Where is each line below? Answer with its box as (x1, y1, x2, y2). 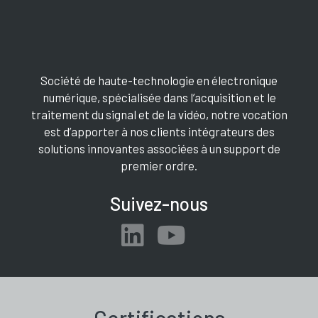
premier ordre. (121, 158, 197, 173)
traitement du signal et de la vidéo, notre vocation (31, 107, 287, 122)
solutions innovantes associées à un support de (38, 141, 280, 156)
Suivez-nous (110, 192, 208, 215)
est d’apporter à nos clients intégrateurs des (43, 124, 275, 139)
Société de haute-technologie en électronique (40, 73, 278, 88)
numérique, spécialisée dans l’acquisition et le (42, 90, 276, 105)
